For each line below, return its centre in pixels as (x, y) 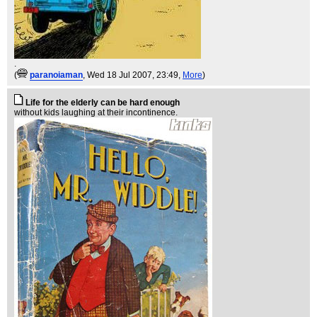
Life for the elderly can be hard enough (103, 103)
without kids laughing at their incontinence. (96, 113)
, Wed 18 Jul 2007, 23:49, (133, 75)
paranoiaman (56, 75)
